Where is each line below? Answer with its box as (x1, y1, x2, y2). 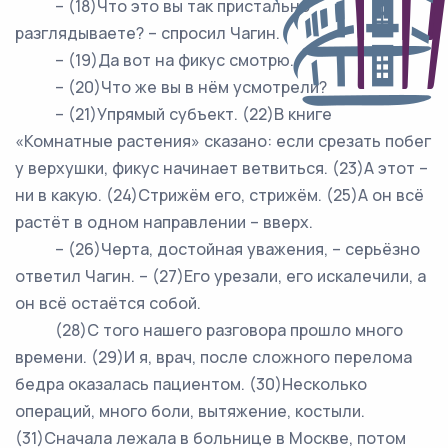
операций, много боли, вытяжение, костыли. (15, 400, 365, 422)
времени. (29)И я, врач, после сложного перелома (15, 346, 412, 368)
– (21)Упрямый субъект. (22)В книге (15, 103, 332, 125)
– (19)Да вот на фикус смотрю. (15, 49, 294, 71)
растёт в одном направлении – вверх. (15, 211, 313, 233)
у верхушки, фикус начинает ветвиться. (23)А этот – (15, 157, 428, 179)
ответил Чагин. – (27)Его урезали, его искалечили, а (15, 265, 426, 287)
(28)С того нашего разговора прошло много (15, 319, 403, 341)
